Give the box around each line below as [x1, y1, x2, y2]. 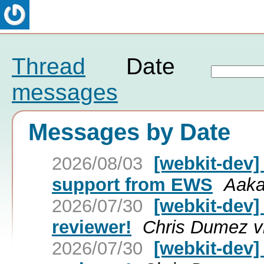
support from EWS [52, 174, 213, 195]
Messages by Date [28, 118, 230, 145]
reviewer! [52, 216, 131, 237]
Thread [12, 54, 85, 79]
